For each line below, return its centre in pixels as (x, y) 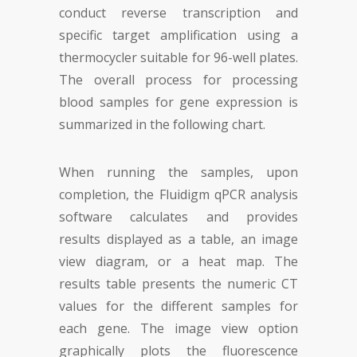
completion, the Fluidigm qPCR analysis (178, 194)
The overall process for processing (178, 80)
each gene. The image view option (178, 328)
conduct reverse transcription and (178, 13)
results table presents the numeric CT (178, 284)
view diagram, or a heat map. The (178, 261)
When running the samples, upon (178, 172)
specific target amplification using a (178, 35)
